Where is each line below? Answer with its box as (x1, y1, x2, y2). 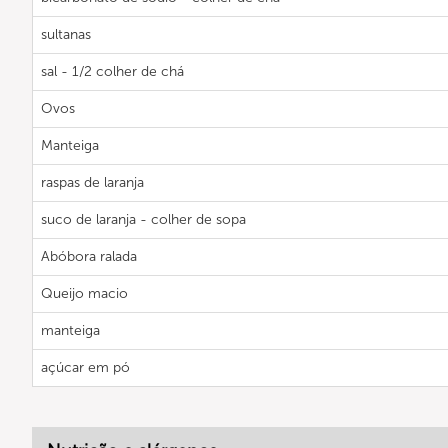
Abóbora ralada (41, 248, 137, 265)
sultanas (41, 26, 91, 43)
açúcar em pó (41, 359, 130, 376)
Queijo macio (41, 285, 128, 302)
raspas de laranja (41, 174, 144, 191)
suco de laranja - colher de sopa (41, 211, 246, 228)
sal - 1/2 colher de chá (41, 63, 184, 80)
